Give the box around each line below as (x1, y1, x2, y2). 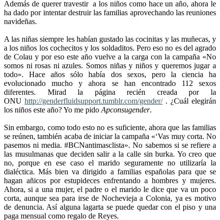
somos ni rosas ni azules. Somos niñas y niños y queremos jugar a (4, 61, 216, 70)
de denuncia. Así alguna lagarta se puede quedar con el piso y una (4, 203, 216, 212)
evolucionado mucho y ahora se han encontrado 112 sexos (4, 79, 216, 88)
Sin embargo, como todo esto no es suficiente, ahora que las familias (4, 123, 216, 132)
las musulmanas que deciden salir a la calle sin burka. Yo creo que (4, 150, 216, 159)
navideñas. (4, 17, 37, 26)
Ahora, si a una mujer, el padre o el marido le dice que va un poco (4, 185, 216, 194)
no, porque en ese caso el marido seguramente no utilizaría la (4, 159, 216, 167)
